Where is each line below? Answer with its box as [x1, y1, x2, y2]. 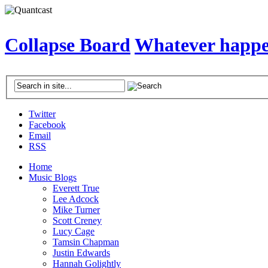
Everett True [53, 183, 99, 194]
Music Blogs [29, 172, 77, 183]
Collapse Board [5, 34, 130, 56]
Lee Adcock [53, 194, 99, 205]
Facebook [29, 120, 66, 130]
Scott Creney [53, 215, 102, 226]
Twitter [29, 109, 56, 120]
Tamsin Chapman [53, 237, 119, 248]
